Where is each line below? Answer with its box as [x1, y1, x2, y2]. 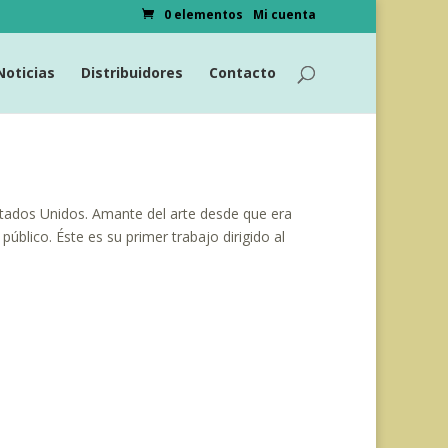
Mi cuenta [253, 6, 316, 23]
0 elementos [164, 6, 243, 23]
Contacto [209, 62, 276, 82]
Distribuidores [81, 62, 183, 82]
